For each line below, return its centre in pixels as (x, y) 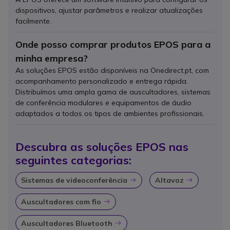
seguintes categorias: (73, 160)
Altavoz (170, 180)
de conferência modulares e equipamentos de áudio (103, 102)
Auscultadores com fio (62, 202)
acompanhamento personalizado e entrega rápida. (102, 81)
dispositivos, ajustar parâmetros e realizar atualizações (109, 10)
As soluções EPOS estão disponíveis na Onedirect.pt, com (112, 70)
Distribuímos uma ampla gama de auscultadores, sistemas (113, 92)
